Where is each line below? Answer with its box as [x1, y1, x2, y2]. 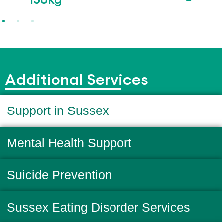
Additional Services [5, 71, 148, 89]
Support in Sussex [7, 104, 109, 118]
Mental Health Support [7, 136, 131, 150]
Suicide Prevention [7, 168, 112, 182]
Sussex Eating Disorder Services [7, 200, 190, 215]
